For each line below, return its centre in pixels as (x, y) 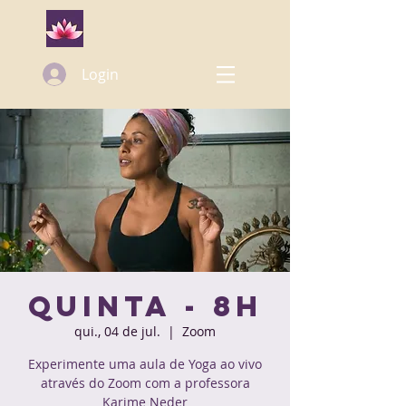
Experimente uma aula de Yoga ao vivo (145, 364)
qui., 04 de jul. (117, 331)
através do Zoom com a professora (145, 383)
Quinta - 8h (145, 306)
